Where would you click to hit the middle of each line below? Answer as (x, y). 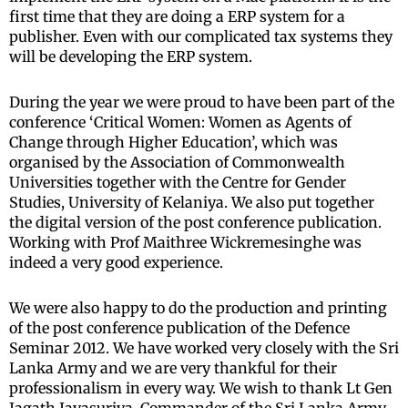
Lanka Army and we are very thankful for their (173, 368)
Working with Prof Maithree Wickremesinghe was (185, 243)
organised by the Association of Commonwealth (177, 163)
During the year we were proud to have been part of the (202, 102)
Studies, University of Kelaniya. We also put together (192, 203)
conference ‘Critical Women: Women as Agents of (180, 122)
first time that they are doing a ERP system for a (177, 17)
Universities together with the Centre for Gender (178, 183)
